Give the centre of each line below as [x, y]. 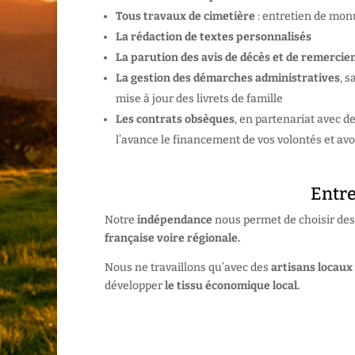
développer [135, 286]
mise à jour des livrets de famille [199, 99]
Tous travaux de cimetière [185, 17]
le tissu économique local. [232, 286]
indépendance [174, 220]
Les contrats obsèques [175, 120]
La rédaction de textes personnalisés [214, 37]
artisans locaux [312, 268]
